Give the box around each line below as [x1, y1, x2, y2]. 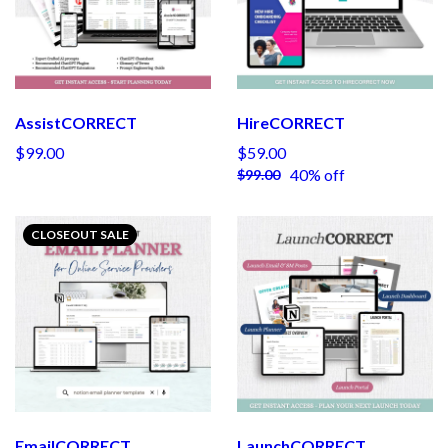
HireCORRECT [237, 113, 346, 133]
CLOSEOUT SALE [31, 227, 130, 243]
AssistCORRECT [15, 113, 138, 133]
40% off [290, 165, 346, 185]
